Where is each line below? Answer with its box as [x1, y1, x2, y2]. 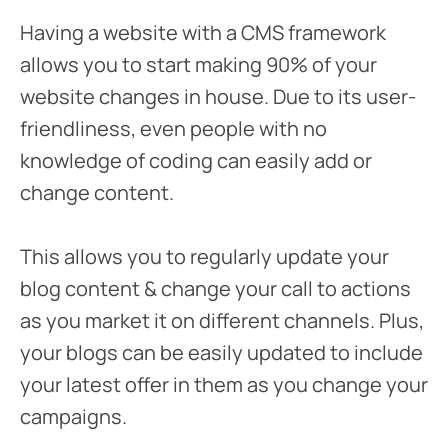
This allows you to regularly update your [20, 242, 389, 270]
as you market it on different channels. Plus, [20, 306, 424, 334]
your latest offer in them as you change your [20, 370, 428, 398]
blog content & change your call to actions [20, 274, 411, 302]
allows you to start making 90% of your [20, 50, 377, 78]
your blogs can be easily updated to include [20, 338, 423, 366]
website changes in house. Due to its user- [20, 82, 416, 110]
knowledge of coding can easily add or [20, 146, 372, 174]
